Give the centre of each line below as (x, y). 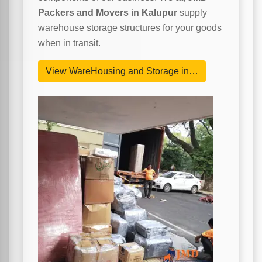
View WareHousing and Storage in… (122, 71)
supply (192, 13)
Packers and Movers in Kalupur (108, 13)
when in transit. (69, 43)
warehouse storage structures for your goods (130, 28)
